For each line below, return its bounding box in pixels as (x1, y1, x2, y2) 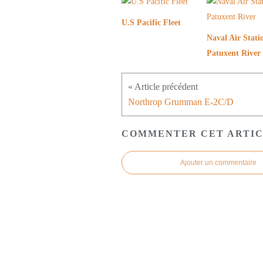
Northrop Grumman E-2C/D (128, 97, 234, 107)
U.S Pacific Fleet (122, 18, 181, 28)
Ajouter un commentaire (180, 158, 257, 167)
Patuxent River (207, 49, 261, 58)
